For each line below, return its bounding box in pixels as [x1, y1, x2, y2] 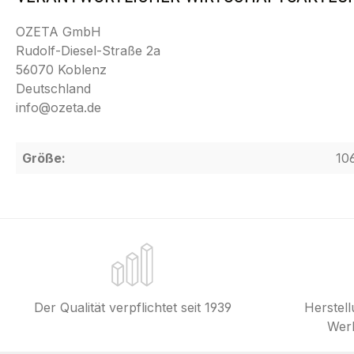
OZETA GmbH [16, 24, 101, 40]
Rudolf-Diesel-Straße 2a [16, 43, 160, 58]
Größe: [22, 150, 66, 166]
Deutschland [16, 81, 91, 96]
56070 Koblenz [16, 62, 107, 77]
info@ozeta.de [16, 100, 101, 115]
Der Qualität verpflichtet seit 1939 [34, 299, 232, 315]
